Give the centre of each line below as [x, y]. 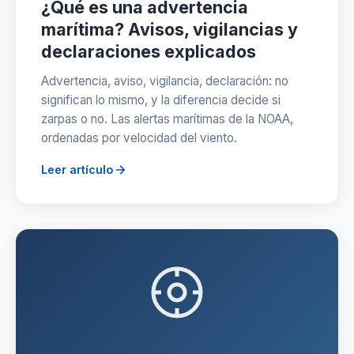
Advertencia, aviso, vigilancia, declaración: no [165, 81]
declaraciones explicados [149, 51]
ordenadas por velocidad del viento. [139, 138]
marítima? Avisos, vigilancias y [169, 29]
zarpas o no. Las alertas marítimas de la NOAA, [167, 119]
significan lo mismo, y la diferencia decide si [161, 100]
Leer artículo [77, 169]
